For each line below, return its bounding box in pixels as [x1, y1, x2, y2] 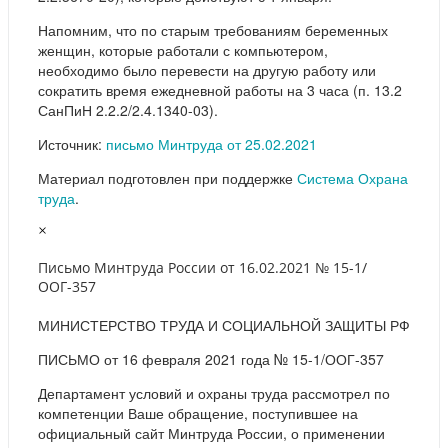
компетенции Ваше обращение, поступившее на [38, 402, 358, 423]
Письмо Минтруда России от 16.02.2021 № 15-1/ [38, 258, 367, 278]
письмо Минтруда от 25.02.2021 [106, 133, 317, 154]
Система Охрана [297, 167, 408, 188]
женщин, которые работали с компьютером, [38, 39, 328, 60]
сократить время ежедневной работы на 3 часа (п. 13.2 [38, 79, 402, 100]
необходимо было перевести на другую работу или [38, 59, 376, 80]
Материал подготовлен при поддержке [38, 167, 297, 188]
